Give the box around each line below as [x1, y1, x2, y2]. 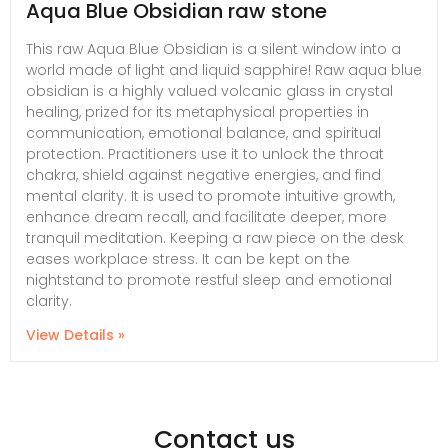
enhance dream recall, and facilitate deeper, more [26, 207, 387, 228]
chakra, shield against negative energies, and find [26, 165, 381, 186]
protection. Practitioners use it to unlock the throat [26, 144, 384, 165]
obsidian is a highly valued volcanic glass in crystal [26, 81, 393, 102]
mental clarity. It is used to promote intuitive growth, [26, 186, 395, 207]
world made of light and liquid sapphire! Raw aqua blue [26, 60, 422, 81]
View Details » [26, 325, 125, 346]
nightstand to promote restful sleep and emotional [26, 270, 392, 291]
